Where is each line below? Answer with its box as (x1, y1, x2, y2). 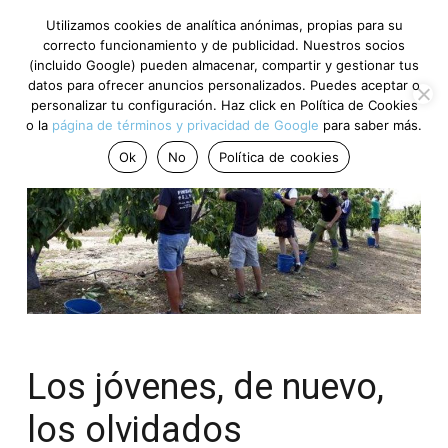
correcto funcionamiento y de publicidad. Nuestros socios (43, 37, 405, 53)
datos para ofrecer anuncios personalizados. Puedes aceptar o (28, 77, 420, 93)
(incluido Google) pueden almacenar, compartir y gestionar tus (29, 57, 419, 73)
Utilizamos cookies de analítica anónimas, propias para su (45, 17, 403, 33)
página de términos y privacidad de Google (52, 117, 319, 133)
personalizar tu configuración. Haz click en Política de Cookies (30, 97, 418, 113)
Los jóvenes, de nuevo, (27, 365, 384, 408)
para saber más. (319, 117, 422, 133)
